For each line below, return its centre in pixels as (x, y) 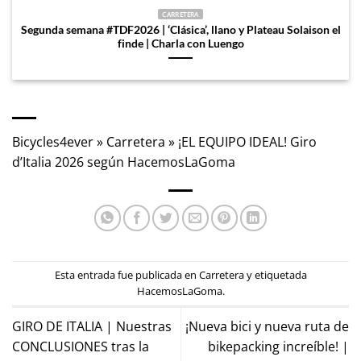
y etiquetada (275, 275)
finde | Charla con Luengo (180, 43)
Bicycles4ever (53, 141)
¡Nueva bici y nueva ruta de (267, 327)
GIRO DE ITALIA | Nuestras (92, 327)
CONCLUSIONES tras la (81, 347)
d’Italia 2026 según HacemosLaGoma (124, 162)
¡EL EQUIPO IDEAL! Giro (247, 141)
